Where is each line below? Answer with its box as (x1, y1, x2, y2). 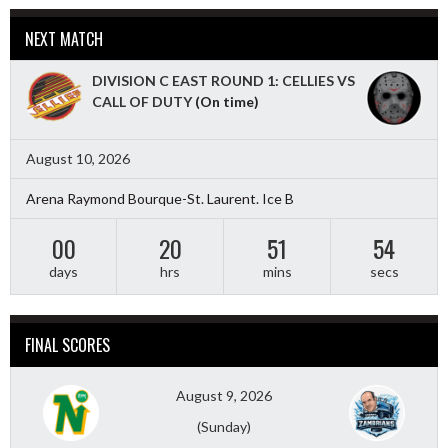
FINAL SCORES (25, 332, 110, 357)
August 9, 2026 (176, 386, 272, 404)
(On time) (192, 92, 259, 110)
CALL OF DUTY (92, 92, 192, 110)
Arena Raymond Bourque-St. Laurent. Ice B (26, 190, 294, 208)
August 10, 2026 (26, 150, 130, 168)
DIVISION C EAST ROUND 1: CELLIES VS (92, 71, 355, 89)
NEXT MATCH (25, 26, 103, 51)
